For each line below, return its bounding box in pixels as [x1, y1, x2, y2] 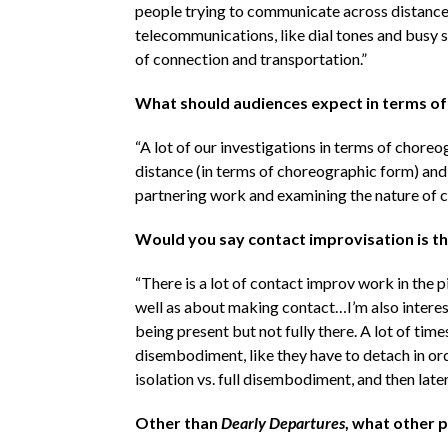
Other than [134, 412, 221, 432]
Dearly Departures [220, 412, 345, 432]
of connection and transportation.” [134, 48, 367, 68]
